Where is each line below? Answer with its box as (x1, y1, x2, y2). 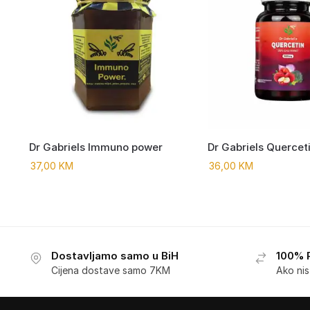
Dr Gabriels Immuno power (28, 140, 163, 154)
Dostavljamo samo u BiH (51, 249, 179, 263)
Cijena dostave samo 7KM (51, 264, 170, 277)
